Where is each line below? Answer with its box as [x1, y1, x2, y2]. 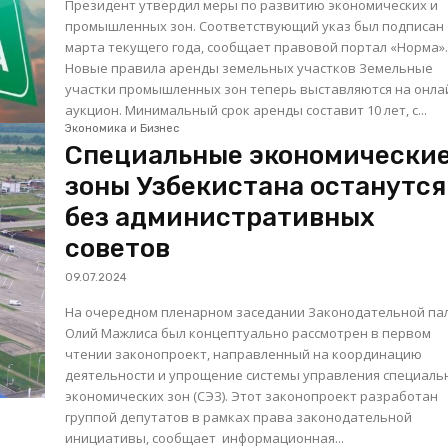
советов [65, 232, 171, 264]
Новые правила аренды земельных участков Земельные [65, 59, 360, 78]
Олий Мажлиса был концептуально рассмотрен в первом [65, 323, 432, 342]
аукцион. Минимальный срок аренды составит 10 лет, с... [65, 101, 428, 120]
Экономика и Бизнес [65, 121, 180, 135]
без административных [65, 201, 376, 233]
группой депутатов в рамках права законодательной [65, 407, 413, 426]
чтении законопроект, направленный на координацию [65, 344, 423, 363]
